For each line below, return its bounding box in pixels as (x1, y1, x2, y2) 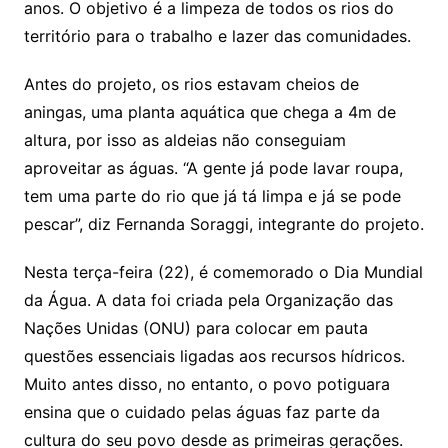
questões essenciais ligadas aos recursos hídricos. (23, 346, 405, 367)
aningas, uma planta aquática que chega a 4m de (23, 102, 396, 123)
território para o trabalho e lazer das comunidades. (23, 26, 411, 47)
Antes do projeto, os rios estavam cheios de (23, 74, 359, 95)
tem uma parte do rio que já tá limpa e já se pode (23, 186, 401, 207)
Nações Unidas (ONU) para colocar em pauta (23, 318, 368, 339)
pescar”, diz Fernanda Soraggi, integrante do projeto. (23, 214, 424, 235)
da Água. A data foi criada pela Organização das (23, 290, 393, 311)
